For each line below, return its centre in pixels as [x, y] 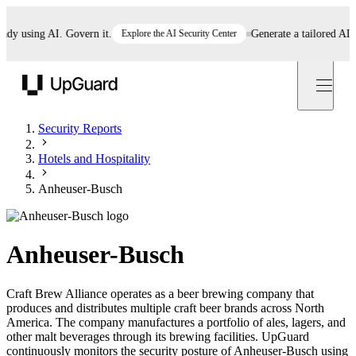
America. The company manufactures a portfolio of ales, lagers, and [176, 322]
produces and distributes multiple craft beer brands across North [165, 308]
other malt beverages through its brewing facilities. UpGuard [158, 336]
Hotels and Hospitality [94, 159]
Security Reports [80, 128]
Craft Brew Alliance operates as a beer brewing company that [160, 293]
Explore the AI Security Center [160, 33]
